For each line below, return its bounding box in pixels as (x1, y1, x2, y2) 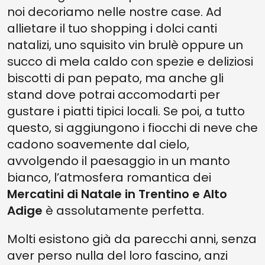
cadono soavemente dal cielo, (7, 136, 189, 153)
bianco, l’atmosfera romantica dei (7, 169, 211, 186)
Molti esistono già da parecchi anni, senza (7, 231, 257, 247)
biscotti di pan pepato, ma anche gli (7, 70, 224, 86)
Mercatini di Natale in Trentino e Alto (7, 186, 227, 202)
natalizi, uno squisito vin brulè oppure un (7, 37, 243, 53)
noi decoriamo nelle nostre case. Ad (7, 4, 222, 20)
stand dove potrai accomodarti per (7, 86, 220, 103)
